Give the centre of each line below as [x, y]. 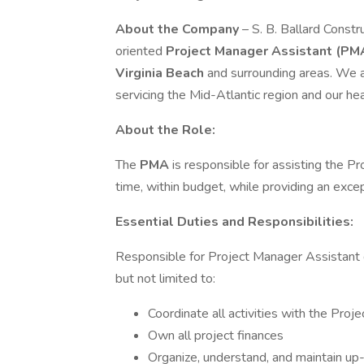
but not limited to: [165, 279]
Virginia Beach [161, 73]
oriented [141, 51]
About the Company [179, 29]
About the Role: [165, 130]
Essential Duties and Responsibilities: [234, 222]
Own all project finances [216, 336]
